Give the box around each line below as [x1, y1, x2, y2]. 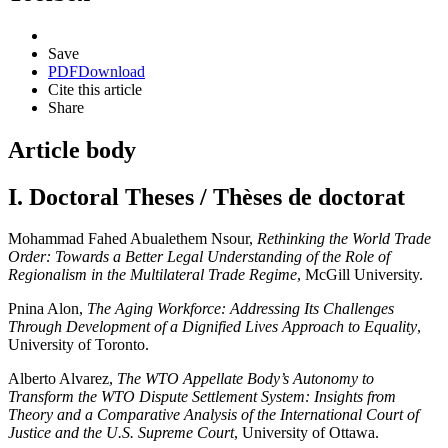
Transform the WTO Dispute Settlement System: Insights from [8, 388, 396, 406]
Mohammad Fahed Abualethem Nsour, [8, 230, 257, 248]
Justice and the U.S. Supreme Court [8, 424, 234, 442]
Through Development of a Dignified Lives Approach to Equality [8, 318, 417, 336]
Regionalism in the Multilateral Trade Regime [8, 266, 297, 284]
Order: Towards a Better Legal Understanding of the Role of [8, 248, 390, 266]
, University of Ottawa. [234, 424, 379, 442]
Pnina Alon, [8, 300, 87, 318]
